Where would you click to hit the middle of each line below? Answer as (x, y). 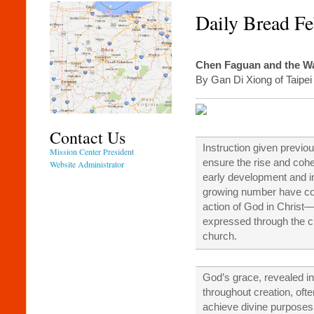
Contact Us (88, 138)
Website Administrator (87, 164)
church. (219, 236)
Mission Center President (92, 152)
